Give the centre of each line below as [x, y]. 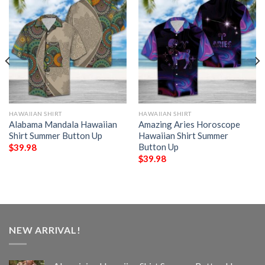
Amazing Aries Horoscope [189, 124]
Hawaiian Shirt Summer [183, 135]
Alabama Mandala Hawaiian [63, 124]
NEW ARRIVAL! [45, 230]
